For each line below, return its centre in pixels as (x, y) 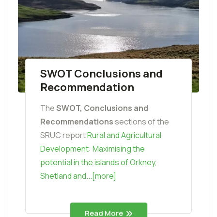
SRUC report (64, 135)
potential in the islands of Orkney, (99, 162)
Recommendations (77, 121)
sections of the (142, 121)
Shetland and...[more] (78, 176)
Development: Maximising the (93, 148)
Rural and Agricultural (124, 135)
